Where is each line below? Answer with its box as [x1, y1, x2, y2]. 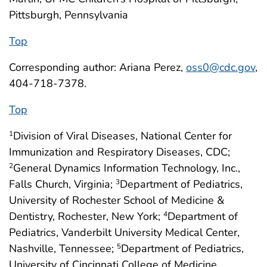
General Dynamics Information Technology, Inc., [13, 160, 240, 175]
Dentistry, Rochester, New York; [9, 209, 163, 223]
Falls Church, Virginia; [9, 176, 116, 191]
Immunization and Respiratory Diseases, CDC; [9, 144, 230, 159]
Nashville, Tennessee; [9, 241, 117, 256]
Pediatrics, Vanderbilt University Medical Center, [9, 225, 240, 240]
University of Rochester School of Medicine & [9, 193, 224, 207]
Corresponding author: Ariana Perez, [9, 60, 186, 74]
